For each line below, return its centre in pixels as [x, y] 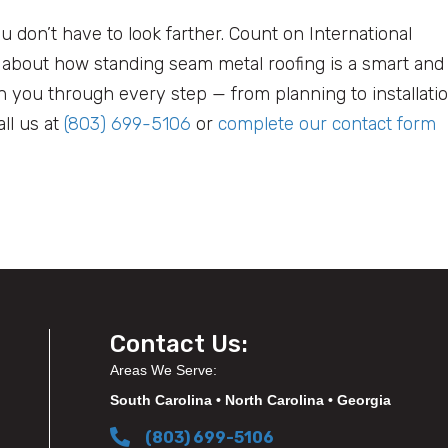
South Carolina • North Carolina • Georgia [251, 400]
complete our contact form [327, 124]
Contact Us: [179, 344]
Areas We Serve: [164, 370]
